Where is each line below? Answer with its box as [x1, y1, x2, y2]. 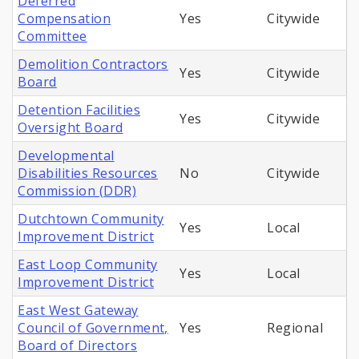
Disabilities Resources [18, 164, 158, 183]
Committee [18, 27, 87, 46]
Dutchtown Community [18, 210, 164, 228]
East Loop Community [18, 256, 158, 274]
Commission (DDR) [18, 182, 137, 200]
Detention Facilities [18, 101, 140, 119]
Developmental [18, 147, 115, 165]
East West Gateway [18, 301, 139, 320]
